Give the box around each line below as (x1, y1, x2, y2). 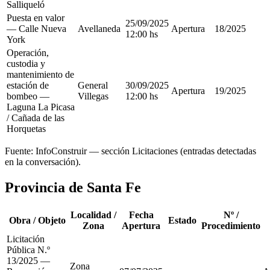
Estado (168, 215, 196, 226)
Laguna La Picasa (7, 102, 75, 113)
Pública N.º (7, 245, 50, 256)
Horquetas (7, 124, 46, 134)
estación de (7, 80, 49, 91)
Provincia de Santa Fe (5, 180, 141, 196)
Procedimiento (201, 221, 260, 231)
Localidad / (71, 210, 116, 221)
